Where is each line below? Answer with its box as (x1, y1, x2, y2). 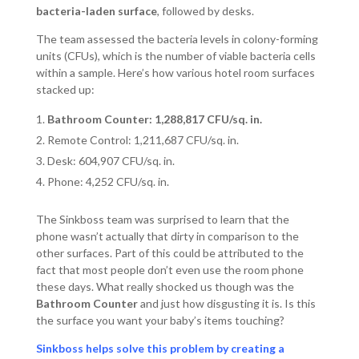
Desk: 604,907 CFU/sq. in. (46, 154, 175, 168)
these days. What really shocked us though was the (35, 280, 294, 294)
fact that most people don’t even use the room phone (35, 263, 304, 277)
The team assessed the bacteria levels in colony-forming (35, 32, 318, 46)
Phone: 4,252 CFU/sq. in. (46, 175, 169, 189)
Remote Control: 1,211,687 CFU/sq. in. (46, 133, 239, 147)
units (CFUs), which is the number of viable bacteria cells (35, 49, 316, 63)
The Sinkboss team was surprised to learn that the (35, 212, 289, 227)
